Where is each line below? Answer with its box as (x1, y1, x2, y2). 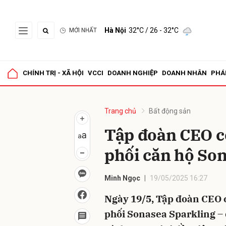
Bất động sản (149, 107, 191, 115)
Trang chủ (104, 107, 136, 115)
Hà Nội (104, 26, 126, 34)
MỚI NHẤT (69, 27, 97, 34)
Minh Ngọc (104, 174, 140, 182)
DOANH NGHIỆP (107, 69, 158, 77)
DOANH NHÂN (162, 69, 207, 77)
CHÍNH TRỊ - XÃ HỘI (23, 69, 84, 77)
